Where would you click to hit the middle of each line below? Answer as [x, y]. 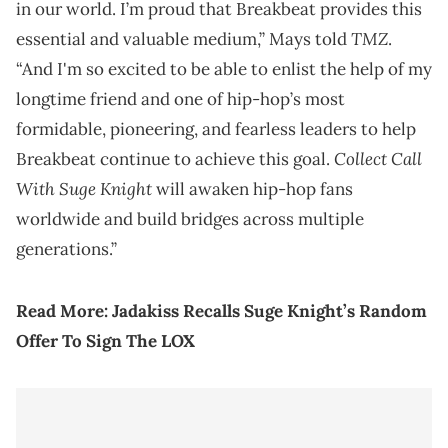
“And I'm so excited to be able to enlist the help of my [224, 69]
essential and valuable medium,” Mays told [183, 39]
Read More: [64, 311]
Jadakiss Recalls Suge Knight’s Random [269, 311]
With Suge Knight [84, 189]
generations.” [66, 249]
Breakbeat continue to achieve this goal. [175, 159]
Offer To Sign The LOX [105, 341]
